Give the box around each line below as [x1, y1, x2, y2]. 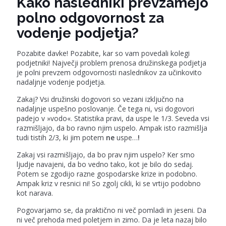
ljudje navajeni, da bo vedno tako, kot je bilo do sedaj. [17, 159, 193, 169]
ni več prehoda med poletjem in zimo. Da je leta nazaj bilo [17, 215, 207, 224]
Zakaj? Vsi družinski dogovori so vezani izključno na [17, 94, 184, 104]
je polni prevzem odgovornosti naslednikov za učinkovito [17, 68, 202, 77]
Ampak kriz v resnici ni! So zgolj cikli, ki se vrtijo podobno [17, 179, 201, 188]
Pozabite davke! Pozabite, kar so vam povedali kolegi [17, 48, 190, 58]
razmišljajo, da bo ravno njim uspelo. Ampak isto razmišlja [17, 123, 207, 133]
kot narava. [17, 188, 53, 198]
